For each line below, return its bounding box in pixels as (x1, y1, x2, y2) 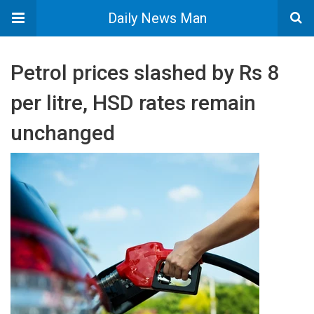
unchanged (11, 121, 115, 145)
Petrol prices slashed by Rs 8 (11, 60, 279, 85)
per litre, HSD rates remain (11, 90, 256, 115)
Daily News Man (107, 10, 207, 27)
